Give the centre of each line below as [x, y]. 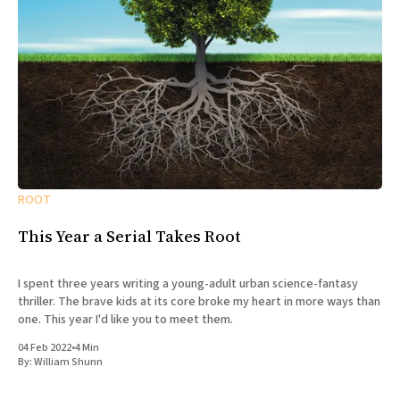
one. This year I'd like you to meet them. [125, 320]
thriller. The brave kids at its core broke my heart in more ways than [199, 302]
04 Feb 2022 [45, 348]
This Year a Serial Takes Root [129, 237]
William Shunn [68, 362]
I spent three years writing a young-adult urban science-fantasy [188, 284]
